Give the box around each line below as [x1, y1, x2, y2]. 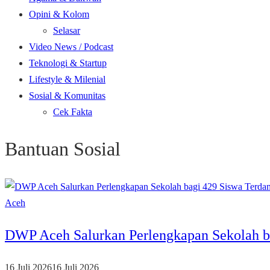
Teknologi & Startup [29, 58, 107, 68]
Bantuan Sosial [5, 138, 121, 160]
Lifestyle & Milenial [29, 74, 105, 84]
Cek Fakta [53, 107, 92, 117]
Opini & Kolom [29, 9, 89, 19]
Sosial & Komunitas [29, 90, 105, 101]
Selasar [53, 25, 80, 36]
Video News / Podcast [29, 42, 113, 52]
